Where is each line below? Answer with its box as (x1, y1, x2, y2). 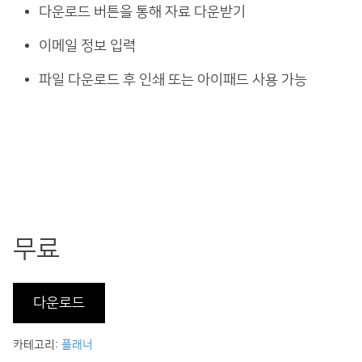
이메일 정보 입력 (39, 37, 136, 53)
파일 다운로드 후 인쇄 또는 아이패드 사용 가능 (39, 71, 307, 87)
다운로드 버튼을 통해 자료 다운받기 (39, 3, 246, 19)
